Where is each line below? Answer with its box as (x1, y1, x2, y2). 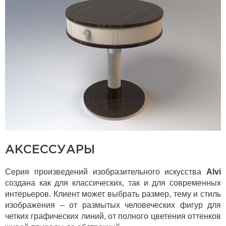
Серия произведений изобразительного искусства (5, 167, 206, 177)
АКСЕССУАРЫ (5, 144, 95, 156)
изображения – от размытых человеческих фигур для (5, 201, 221, 210)
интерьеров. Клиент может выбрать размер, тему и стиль (5, 190, 221, 199)
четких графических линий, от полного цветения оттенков (5, 212, 221, 221)
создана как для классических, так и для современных (5, 179, 221, 188)
